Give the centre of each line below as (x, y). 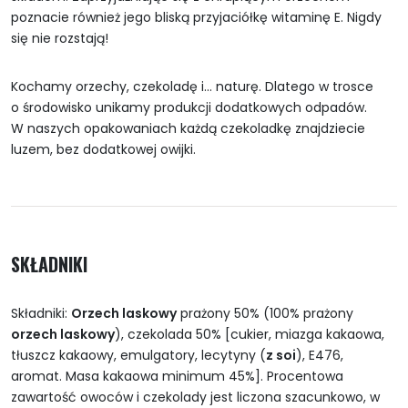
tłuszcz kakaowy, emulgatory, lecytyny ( (138, 356)
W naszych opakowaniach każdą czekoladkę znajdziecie (188, 129)
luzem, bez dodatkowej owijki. (103, 150)
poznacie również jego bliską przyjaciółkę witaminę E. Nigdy (196, 18)
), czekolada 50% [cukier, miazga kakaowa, (250, 335)
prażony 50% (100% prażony (265, 314)
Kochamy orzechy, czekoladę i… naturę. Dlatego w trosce (192, 87)
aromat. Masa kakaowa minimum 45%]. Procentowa (177, 377)
